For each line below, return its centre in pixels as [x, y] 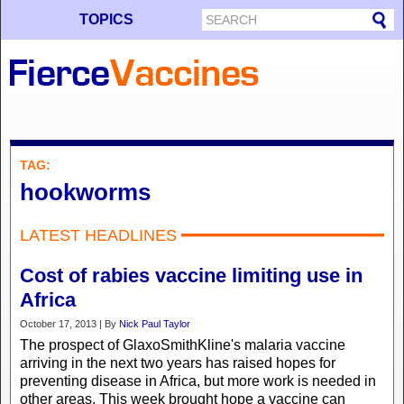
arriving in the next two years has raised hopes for [178, 363]
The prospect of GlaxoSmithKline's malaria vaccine [183, 345]
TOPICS [106, 19]
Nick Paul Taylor [155, 324]
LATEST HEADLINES [98, 235]
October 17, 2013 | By [69, 324]
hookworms [85, 192]
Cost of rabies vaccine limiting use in [191, 275]
